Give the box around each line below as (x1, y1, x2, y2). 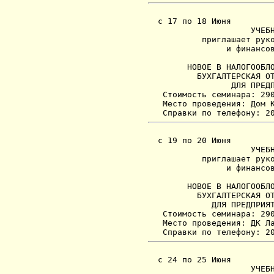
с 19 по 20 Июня (148, 136, 231, 145)
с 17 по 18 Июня (148, 17, 231, 26)
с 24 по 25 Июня (148, 255, 231, 264)
